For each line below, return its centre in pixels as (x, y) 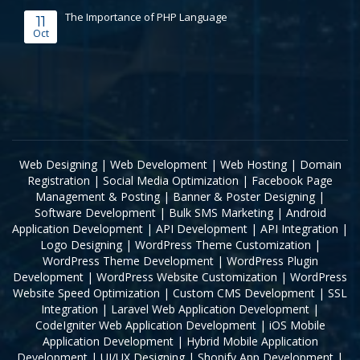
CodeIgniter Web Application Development (145, 325)
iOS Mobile (297, 325)
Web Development (158, 165)
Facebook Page (292, 181)
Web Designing (58, 165)
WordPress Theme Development (128, 261)
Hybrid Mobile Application (252, 342)
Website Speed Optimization (86, 293)
